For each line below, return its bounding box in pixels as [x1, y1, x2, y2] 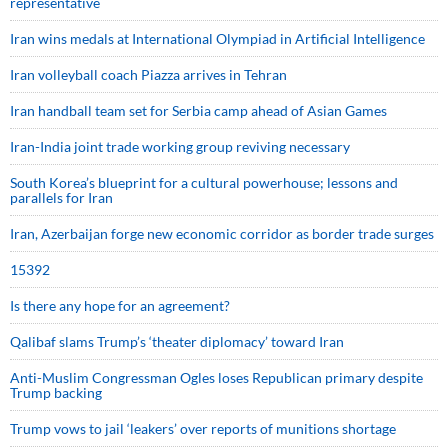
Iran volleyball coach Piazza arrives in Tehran [10, 66, 287, 84]
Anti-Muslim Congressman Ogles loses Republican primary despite [10, 369, 423, 387]
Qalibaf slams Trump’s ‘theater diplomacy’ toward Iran [10, 333, 344, 351]
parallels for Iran [10, 189, 113, 207]
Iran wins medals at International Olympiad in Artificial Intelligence [10, 30, 425, 48]
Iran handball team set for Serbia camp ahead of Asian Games [10, 102, 387, 120]
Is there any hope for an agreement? [10, 297, 236, 315]
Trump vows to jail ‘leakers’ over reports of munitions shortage [10, 420, 396, 438]
